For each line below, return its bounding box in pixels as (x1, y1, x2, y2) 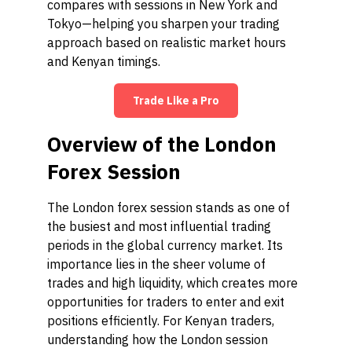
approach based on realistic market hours (47, 35, 286, 50)
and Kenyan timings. (47, 53, 160, 69)
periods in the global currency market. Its (47, 237, 283, 253)
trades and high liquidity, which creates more (47, 275, 298, 291)
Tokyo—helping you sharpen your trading (47, 16, 280, 31)
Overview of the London (47, 130, 277, 157)
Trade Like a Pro (133, 93, 219, 108)
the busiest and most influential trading (47, 218, 271, 234)
